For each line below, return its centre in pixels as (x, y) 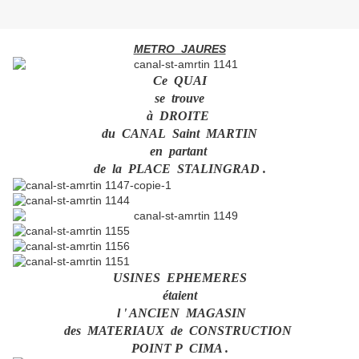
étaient (179, 296)
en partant (179, 151)
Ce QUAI (179, 81)
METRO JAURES (179, 49)
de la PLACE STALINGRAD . (179, 169)
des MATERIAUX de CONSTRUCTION (179, 331)
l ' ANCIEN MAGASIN (183, 313)
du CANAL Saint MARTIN (179, 134)
